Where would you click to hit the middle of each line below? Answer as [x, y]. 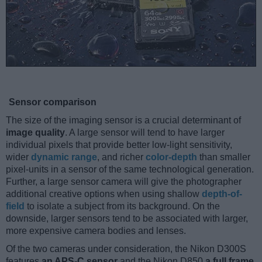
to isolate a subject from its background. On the [122, 206]
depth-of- [222, 194]
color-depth [171, 157]
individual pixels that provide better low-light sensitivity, [119, 144]
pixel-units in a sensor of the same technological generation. [130, 169]
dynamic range [64, 157]
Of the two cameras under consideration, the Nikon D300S [126, 249]
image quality [35, 132]
